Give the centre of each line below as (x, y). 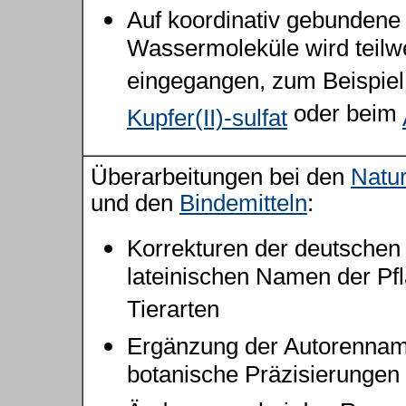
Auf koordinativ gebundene (264, 20)
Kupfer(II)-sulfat (207, 118)
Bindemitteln (243, 203)
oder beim (345, 116)
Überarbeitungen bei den (221, 177)
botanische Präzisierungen (263, 377)
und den (135, 203)
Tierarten (173, 312)
